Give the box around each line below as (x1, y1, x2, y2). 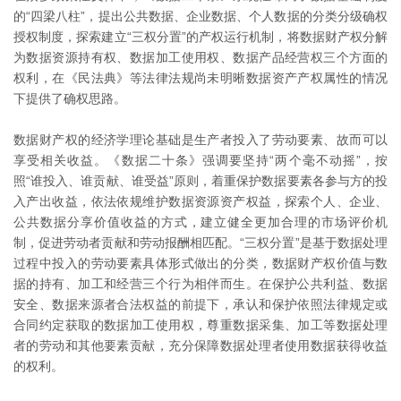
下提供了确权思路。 (13, 91, 126, 107)
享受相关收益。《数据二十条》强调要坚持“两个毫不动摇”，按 (13, 153, 388, 168)
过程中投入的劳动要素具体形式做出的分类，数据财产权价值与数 (13, 256, 388, 271)
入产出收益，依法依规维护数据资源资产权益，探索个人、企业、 (13, 194, 388, 209)
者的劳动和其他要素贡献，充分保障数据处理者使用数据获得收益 (13, 338, 388, 354)
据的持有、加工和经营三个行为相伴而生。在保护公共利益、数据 (13, 277, 388, 292)
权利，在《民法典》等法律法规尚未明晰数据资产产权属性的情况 (13, 71, 388, 86)
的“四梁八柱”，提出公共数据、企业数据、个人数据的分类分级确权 (13, 9, 388, 24)
